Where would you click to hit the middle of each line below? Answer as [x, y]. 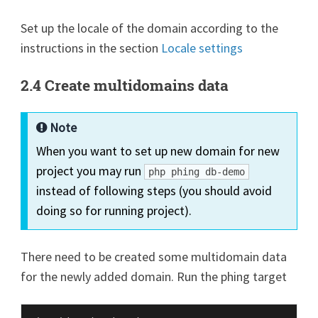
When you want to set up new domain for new [158, 150]
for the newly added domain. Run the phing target [154, 276]
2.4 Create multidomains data [125, 85]
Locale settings [202, 48]
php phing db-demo [197, 171]
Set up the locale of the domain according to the [150, 28]
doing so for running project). [114, 210]
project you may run [91, 170]
